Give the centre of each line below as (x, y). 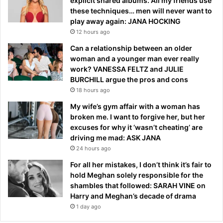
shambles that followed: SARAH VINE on (138, 186)
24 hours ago (94, 149)
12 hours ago (93, 32)
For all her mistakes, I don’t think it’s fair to (141, 165)
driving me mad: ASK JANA (115, 138)
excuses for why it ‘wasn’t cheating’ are (136, 127)
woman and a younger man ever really (135, 59)
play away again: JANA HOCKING (125, 21)
